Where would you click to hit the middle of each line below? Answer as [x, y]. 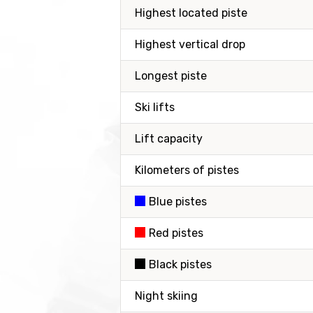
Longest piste [171, 76]
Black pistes [180, 264]
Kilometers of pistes [187, 170]
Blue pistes [178, 202]
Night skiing [166, 296]
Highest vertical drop [190, 44]
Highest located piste [191, 13]
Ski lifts [155, 107]
